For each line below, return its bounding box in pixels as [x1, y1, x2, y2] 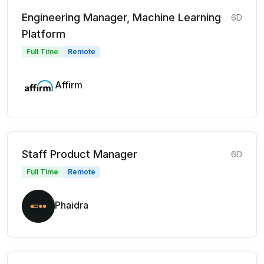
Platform [22, 27, 65, 40]
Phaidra [55, 199, 88, 211]
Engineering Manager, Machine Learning [22, 11, 221, 24]
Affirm [55, 78, 82, 91]
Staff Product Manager [22, 147, 137, 160]
